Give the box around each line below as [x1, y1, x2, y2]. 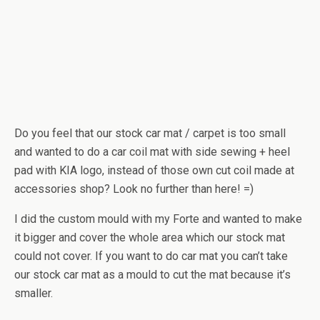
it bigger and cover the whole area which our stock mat [14, 231, 285, 244]
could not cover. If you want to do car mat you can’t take [14, 249, 288, 263]
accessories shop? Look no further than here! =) [14, 182, 254, 196]
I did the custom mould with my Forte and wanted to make [14, 212, 302, 226]
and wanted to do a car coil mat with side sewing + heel [14, 145, 290, 159]
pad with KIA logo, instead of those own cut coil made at [14, 164, 294, 177]
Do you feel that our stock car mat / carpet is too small [14, 126, 286, 140]
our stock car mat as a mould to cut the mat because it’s [14, 268, 291, 281]
